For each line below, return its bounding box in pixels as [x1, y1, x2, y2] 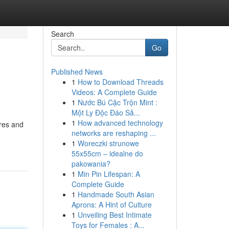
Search [51, 29, 74, 39]
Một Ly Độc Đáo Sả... [71, 107, 140, 118]
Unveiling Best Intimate [77, 210, 152, 220]
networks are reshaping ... [71, 128, 156, 138]
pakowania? [71, 158, 110, 169]
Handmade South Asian [77, 189, 154, 199]
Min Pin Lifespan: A [77, 169, 140, 179]
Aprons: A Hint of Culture [71, 199, 152, 210]
